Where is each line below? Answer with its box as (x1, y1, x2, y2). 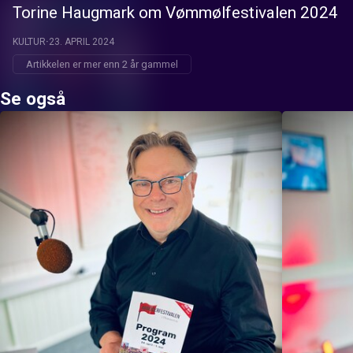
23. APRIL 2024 (49, 36, 114, 47)
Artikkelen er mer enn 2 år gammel (26, 58, 178, 71)
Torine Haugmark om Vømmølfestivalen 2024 (13, 3, 338, 22)
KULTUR (13, 36, 46, 47)
